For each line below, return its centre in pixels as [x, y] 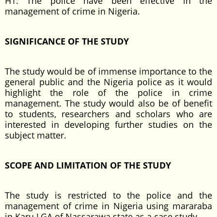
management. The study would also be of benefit [108, 103]
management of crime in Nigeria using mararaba [108, 206]
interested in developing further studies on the [108, 124]
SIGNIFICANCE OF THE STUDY [67, 41]
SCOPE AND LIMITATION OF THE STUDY [88, 165]
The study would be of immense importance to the [108, 71]
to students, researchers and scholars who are [108, 114]
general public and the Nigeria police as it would [108, 82]
